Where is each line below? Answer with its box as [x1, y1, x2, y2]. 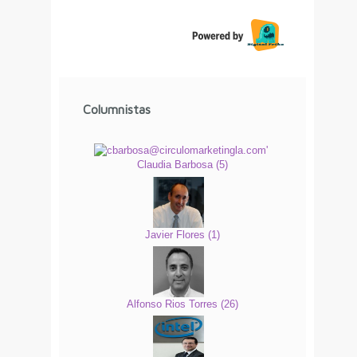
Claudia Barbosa [137, 159, 216, 171]
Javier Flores [145, 228, 208, 241]
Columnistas [83, 101, 151, 116]
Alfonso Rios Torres [127, 297, 221, 310]
